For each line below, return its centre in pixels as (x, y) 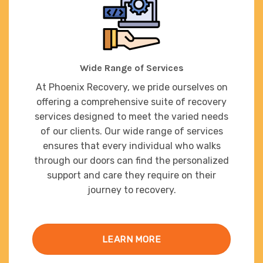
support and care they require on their (131, 175)
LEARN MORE (131, 240)
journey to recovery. (131, 190)
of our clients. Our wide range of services (131, 131)
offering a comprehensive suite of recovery (131, 102)
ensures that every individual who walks (131, 146)
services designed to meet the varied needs (131, 116)
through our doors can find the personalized (131, 160)
